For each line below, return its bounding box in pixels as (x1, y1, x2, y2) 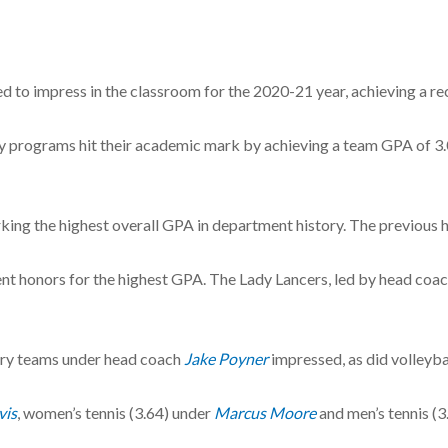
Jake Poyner (184, 348, 268, 368)
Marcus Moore (214, 402, 316, 422)
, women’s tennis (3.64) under (17, 402, 214, 422)
